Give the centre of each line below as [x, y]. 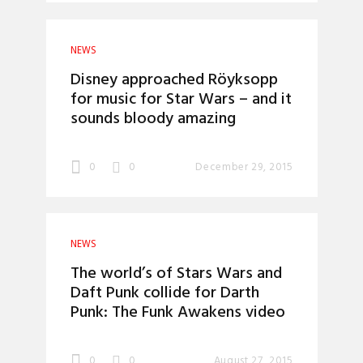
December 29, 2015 [244, 167]
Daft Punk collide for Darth [164, 294]
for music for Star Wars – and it [181, 99]
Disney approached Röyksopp [174, 80]
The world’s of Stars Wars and [176, 274]
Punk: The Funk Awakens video [177, 313]
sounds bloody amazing [153, 119]
